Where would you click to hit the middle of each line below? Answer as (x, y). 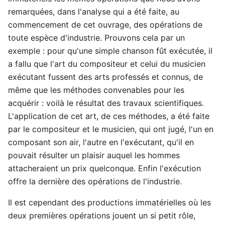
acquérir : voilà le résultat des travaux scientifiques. (106, 103)
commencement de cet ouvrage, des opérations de (105, 24)
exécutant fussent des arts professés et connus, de (105, 77)
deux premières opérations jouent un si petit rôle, (102, 215)
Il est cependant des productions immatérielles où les (109, 202)
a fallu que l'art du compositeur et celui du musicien (107, 64)
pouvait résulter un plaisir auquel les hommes (94, 155)
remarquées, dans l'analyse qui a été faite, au (94, 11)
